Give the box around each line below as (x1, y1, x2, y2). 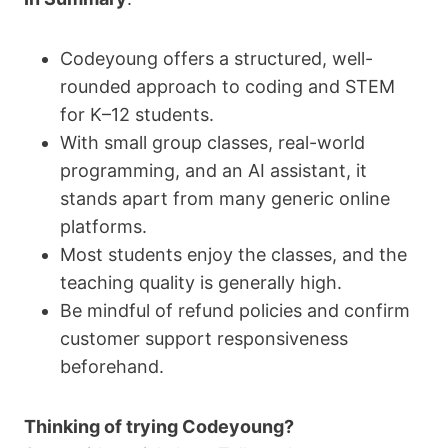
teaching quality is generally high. (60, 272, 342, 294)
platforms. (60, 216, 147, 238)
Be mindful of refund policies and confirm (60, 300, 410, 322)
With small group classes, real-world (60, 132, 365, 154)
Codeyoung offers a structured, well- (60, 48, 373, 70)
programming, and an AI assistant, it (60, 160, 367, 182)
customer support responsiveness (60, 328, 348, 350)
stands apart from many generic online (60, 188, 390, 210)
